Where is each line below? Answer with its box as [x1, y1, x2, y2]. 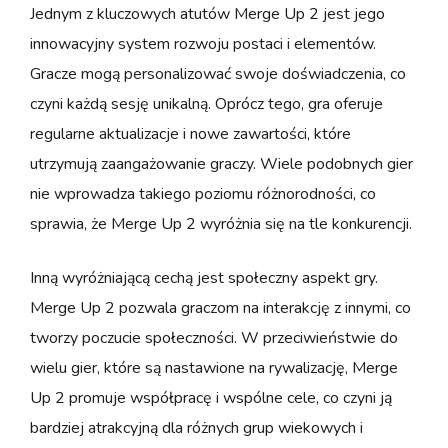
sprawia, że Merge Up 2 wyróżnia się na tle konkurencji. [30, 212, 412, 235]
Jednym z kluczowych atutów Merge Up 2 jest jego [30, 2, 385, 25]
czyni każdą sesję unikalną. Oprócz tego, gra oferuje [30, 92, 383, 115]
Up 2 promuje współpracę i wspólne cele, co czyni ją [30, 386, 392, 409]
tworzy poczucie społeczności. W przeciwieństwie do [30, 326, 398, 349]
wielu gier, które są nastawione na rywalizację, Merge [30, 356, 398, 379]
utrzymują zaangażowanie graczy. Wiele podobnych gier [30, 152, 413, 175]
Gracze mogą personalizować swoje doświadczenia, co [30, 62, 406, 85]
